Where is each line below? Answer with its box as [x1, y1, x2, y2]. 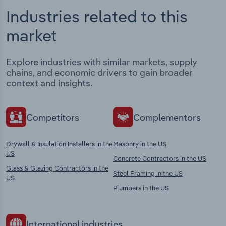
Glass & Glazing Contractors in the [6, 164, 108, 173]
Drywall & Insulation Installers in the [6, 140, 112, 148]
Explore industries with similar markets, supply [6, 56, 197, 68]
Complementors [133, 111, 201, 123]
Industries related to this [6, 6, 188, 26]
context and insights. [6, 77, 92, 89]
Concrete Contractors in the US [113, 154, 206, 163]
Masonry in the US [113, 140, 166, 148]
